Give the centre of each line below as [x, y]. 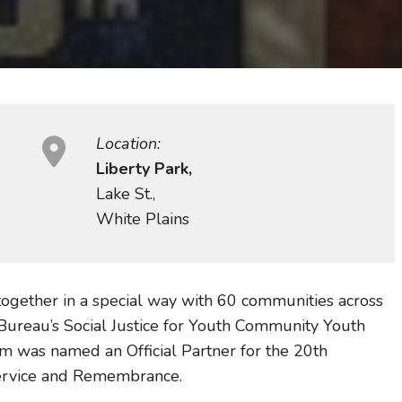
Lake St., [126, 194]
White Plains [143, 219]
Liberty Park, [144, 169]
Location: [128, 144]
